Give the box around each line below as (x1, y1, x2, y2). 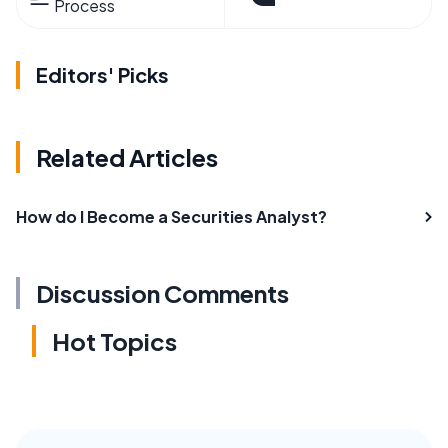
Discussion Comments (36, 277, 289, 308)
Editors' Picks (36, 61, 169, 87)
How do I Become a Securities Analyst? (16, 205, 327, 227)
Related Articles (36, 141, 218, 172)
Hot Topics (52, 325, 177, 356)
